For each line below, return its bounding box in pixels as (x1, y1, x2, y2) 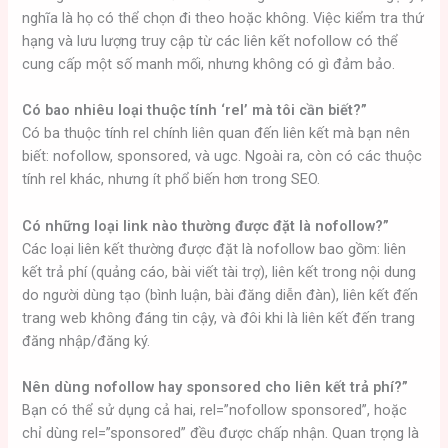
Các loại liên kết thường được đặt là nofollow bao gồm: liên (22, 239, 407, 258)
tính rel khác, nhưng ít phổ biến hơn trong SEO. (22, 170, 321, 189)
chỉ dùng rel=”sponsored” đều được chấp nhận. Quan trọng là (22, 423, 420, 442)
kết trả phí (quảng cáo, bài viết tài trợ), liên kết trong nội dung (22, 262, 417, 281)
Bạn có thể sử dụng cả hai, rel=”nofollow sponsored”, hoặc (22, 400, 408, 419)
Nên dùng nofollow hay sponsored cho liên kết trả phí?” (22, 377, 409, 396)
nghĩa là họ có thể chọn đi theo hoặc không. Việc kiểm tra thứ (22, 8, 425, 27)
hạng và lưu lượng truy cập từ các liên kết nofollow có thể (22, 31, 399, 50)
